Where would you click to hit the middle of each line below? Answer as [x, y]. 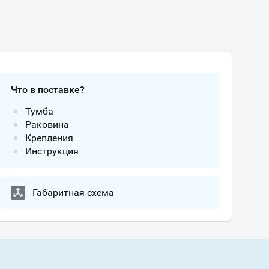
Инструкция [52, 151]
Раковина [47, 125]
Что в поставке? [48, 90]
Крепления [49, 138]
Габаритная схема [73, 192]
